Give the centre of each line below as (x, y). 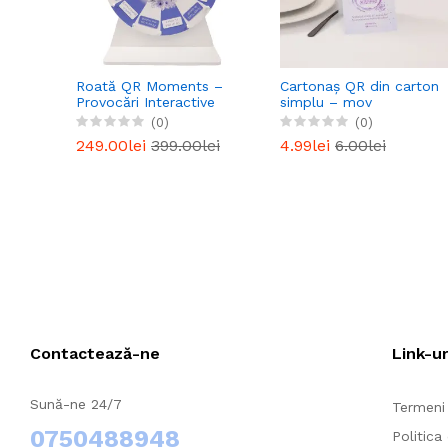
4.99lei (307, 145)
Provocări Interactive (145, 101)
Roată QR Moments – (149, 85)
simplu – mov (326, 101)
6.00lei (360, 145)
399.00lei (185, 145)
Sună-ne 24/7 (76, 403)
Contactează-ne (95, 353)
